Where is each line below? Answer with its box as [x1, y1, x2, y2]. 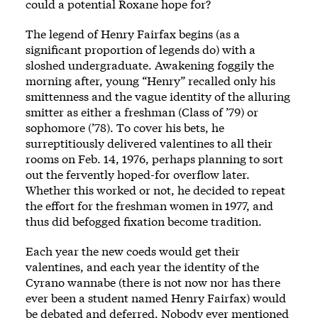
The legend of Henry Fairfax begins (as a [26, 26, 240, 41]
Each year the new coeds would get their [26, 243, 240, 258]
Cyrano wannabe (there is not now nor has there [26, 274, 280, 290]
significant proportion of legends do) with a [26, 41, 256, 57]
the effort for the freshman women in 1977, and [26, 197, 273, 213]
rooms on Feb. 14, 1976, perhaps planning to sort [26, 150, 283, 166]
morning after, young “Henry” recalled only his [26, 72, 275, 88]
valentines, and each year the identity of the [26, 258, 259, 274]
